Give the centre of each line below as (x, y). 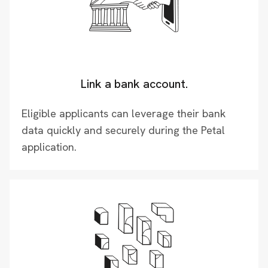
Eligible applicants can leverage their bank (124, 113)
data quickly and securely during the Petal (123, 130)
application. (49, 147)
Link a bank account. (134, 84)
